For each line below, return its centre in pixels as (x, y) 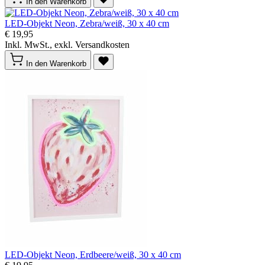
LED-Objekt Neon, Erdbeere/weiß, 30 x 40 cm (93, 255)
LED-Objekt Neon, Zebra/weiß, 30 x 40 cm (87, 23)
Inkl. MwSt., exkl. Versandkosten (67, 45)
